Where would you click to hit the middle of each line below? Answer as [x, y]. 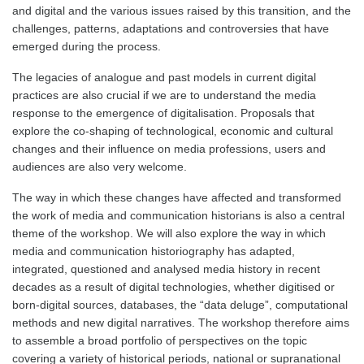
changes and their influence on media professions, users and [169, 149]
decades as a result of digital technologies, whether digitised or [173, 287]
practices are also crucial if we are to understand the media [164, 95]
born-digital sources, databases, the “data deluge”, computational [180, 305]
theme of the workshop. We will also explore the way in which [169, 233]
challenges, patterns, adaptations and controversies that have [171, 28]
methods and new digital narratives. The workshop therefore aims [181, 323]
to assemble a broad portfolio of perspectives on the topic [160, 340]
